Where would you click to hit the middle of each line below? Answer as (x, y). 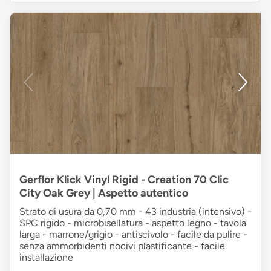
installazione (46, 258)
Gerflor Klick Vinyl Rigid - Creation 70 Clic (124, 180)
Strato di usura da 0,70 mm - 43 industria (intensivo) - (135, 212)
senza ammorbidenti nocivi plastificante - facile (122, 246)
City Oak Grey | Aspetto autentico (104, 193)
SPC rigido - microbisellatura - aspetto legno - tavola (133, 223)
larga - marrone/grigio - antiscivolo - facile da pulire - (133, 235)
